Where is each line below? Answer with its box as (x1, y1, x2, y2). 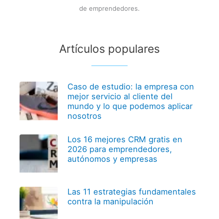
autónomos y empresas (67, 153, 157, 164)
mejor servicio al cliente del (67, 91, 173, 102)
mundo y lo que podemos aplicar (67, 101, 193, 111)
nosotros (67, 111, 102, 121)
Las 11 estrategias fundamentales (67, 187, 196, 197)
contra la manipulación (67, 197, 153, 207)
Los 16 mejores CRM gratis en (67, 134, 182, 144)
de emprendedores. (79, 4, 140, 12)
